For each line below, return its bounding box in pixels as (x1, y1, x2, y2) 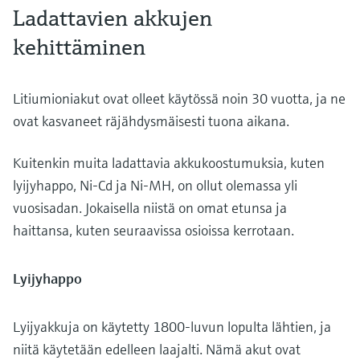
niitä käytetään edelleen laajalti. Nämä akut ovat (13, 339, 301, 358)
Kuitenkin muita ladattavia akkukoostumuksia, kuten (13, 153, 325, 172)
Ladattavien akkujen (13, 3, 212, 32)
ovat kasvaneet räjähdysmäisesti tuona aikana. (13, 111, 289, 130)
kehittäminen (13, 32, 145, 61)
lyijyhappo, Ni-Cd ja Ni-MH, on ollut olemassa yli (13, 175, 297, 194)
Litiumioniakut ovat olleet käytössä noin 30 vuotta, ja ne (13, 88, 346, 108)
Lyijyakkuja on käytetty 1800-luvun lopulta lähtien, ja (13, 317, 331, 336)
